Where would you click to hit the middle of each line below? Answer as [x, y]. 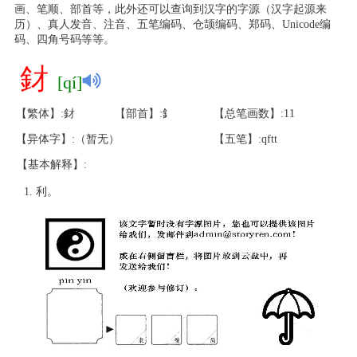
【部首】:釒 [144, 114]
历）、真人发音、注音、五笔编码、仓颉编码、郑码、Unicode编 [172, 24]
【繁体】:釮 [45, 114]
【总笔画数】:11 [254, 114]
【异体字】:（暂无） [68, 139]
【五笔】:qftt [245, 139]
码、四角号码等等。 [64, 39]
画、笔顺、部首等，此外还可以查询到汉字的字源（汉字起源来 [170, 9]
